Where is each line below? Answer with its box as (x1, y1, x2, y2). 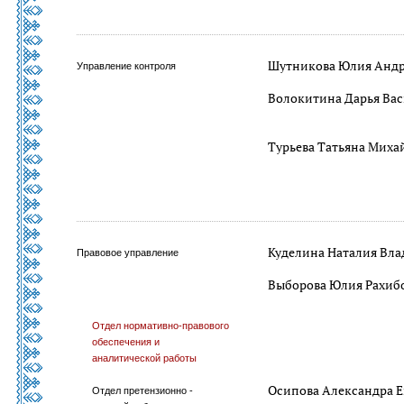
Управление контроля (77, 60, 176, 71)
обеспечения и (92, 336, 161, 347)
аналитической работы (92, 353, 197, 363)
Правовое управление (77, 247, 179, 258)
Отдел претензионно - (92, 385, 194, 396)
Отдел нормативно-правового (92, 320, 230, 331)
